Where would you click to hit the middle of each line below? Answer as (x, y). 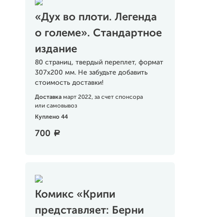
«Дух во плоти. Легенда (96, 17)
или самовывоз (56, 106)
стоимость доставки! (69, 83)
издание (56, 49)
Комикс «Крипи (75, 195)
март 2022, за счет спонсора (103, 97)
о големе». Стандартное (98, 33)
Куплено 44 (51, 117)
